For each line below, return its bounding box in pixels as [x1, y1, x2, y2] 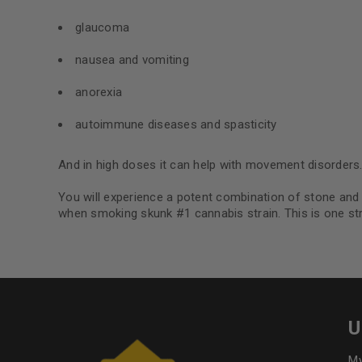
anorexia [75, 85, 122, 99]
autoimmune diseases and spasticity [75, 117, 277, 132]
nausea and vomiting [75, 53, 189, 67]
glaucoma [75, 20, 129, 35]
